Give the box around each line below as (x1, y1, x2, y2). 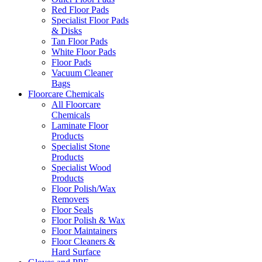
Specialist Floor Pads (51, 15, 129, 25)
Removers (51, 194, 89, 204)
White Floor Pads (51, 46, 116, 57)
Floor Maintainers (51, 225, 117, 236)
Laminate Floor (51, 120, 108, 130)
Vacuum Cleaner (51, 67, 113, 78)
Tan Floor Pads (51, 36, 108, 46)
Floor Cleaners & (51, 236, 115, 246)
